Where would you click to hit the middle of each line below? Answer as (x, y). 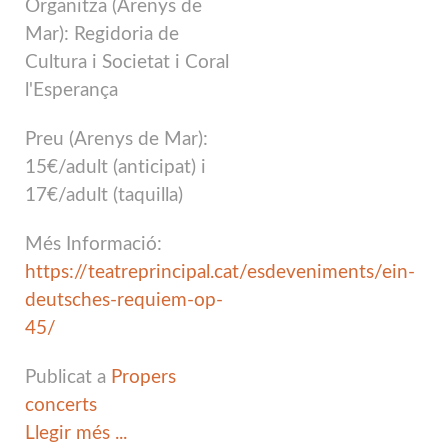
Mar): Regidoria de (102, 35)
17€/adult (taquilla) (106, 195)
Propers (143, 377)
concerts (61, 405)
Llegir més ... (76, 433)
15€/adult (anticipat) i (115, 167)
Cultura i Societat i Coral (127, 63)
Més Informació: (93, 244)
